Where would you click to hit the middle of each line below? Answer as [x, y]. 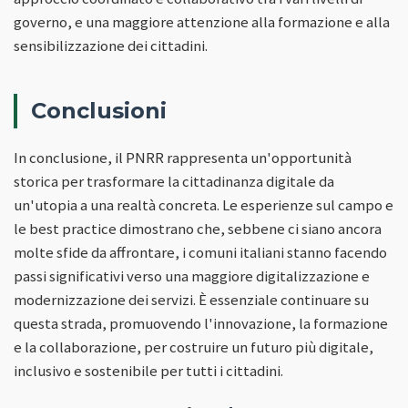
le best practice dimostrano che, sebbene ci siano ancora [198, 229]
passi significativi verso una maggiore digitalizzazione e [192, 276]
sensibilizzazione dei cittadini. [111, 45]
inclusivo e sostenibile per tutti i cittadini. [148, 371]
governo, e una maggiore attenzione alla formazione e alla [202, 21]
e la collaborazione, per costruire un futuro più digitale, [194, 347]
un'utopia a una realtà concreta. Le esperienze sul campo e [204, 205]
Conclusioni [99, 110]
